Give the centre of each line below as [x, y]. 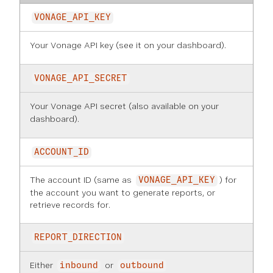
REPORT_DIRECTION [78, 238]
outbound [142, 266]
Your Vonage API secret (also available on [115, 106]
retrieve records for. [70, 205]
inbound [79, 266]
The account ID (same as [82, 180]
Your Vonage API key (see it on [93, 45]
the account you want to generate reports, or [122, 193]
